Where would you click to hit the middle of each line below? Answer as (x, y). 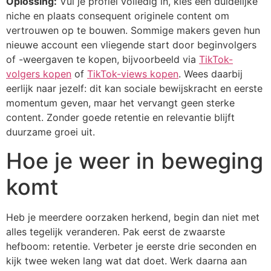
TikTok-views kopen (133, 74)
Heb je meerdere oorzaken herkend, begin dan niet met (133, 217)
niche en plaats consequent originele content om (118, 16)
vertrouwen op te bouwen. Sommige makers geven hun (133, 31)
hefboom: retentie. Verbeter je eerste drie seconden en (131, 246)
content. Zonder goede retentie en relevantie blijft (120, 118)
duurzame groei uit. (51, 132)
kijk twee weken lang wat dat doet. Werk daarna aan (126, 260)
